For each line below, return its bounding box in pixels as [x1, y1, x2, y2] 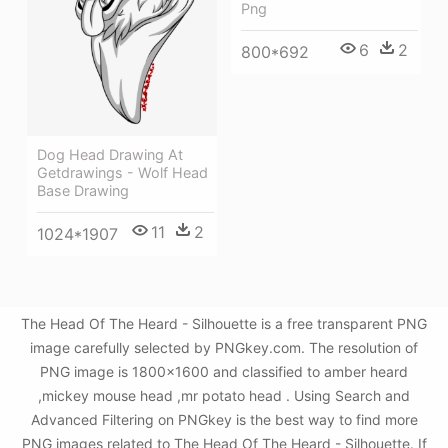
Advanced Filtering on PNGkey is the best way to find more [30, 411, 418, 429]
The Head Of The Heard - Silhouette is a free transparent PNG [21, 315, 427, 333]
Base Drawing [37, 182, 129, 200]
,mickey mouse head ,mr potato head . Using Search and [38, 387, 410, 405]
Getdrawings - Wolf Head [37, 164, 208, 182]
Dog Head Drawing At [37, 146, 183, 164]
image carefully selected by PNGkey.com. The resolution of [30, 339, 418, 357]
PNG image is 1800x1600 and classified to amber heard [40, 363, 408, 381]
